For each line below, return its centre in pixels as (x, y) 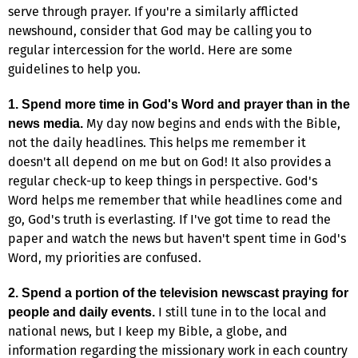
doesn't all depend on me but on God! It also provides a (170, 161)
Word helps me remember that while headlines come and (175, 200)
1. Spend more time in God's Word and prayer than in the (179, 104)
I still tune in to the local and (241, 312)
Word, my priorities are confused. (105, 257)
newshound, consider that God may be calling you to (160, 30)
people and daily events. (82, 312)
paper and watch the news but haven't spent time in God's (177, 238)
